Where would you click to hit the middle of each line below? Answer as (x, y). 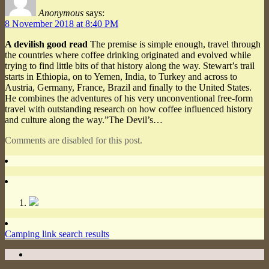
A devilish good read (46, 44)
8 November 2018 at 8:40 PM (62, 23)
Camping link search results (57, 234)
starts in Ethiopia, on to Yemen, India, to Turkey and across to (121, 76)
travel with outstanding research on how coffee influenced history (128, 109)
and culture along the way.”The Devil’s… (84, 119)
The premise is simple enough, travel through (174, 44)
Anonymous (61, 13)
